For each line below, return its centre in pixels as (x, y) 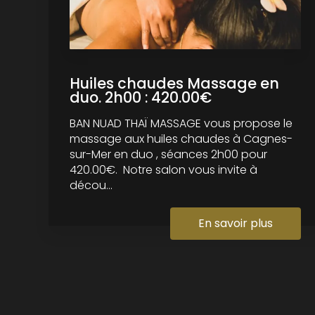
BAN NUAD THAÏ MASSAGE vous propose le (181, 123)
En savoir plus (235, 223)
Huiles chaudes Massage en (174, 83)
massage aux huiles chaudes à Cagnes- (181, 139)
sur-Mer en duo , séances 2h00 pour (168, 154)
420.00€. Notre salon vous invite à (163, 169)
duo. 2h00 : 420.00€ (140, 97)
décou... (91, 185)
